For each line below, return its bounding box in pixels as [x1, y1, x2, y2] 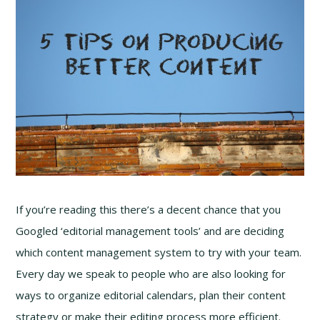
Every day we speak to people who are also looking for [16, 266, 286, 281]
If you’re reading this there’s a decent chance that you [16, 201, 281, 216]
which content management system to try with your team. [16, 244, 302, 259]
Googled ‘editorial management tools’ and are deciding [16, 223, 285, 238]
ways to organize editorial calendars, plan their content [16, 287, 286, 302]
